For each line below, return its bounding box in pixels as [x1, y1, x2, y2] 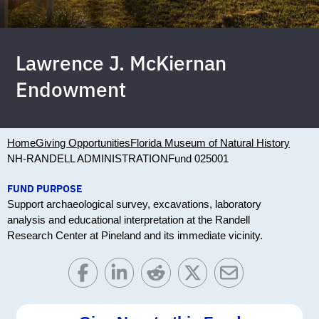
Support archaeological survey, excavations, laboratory [7, 198, 261, 211]
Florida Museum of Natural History [130, 137, 290, 150]
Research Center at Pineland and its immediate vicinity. [7, 229, 263, 242]
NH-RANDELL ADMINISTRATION [7, 152, 168, 165]
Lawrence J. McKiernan [16, 50, 227, 77]
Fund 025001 [168, 152, 229, 165]
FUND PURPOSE [7, 182, 83, 196]
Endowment [16, 76, 127, 103]
